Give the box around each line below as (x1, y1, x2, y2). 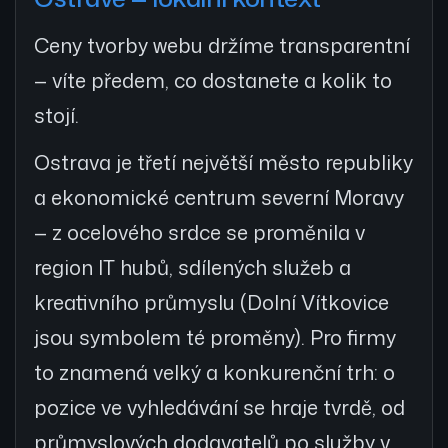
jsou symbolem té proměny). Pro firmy (34, 323, 396, 352)
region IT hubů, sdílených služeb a (34, 253, 351, 282)
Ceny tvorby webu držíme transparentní (34, 31, 410, 60)
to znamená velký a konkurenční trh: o (34, 358, 395, 387)
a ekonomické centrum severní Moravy (34, 183, 404, 212)
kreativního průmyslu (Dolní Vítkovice (34, 288, 389, 317)
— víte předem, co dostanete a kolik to (34, 66, 392, 95)
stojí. (34, 101, 79, 130)
